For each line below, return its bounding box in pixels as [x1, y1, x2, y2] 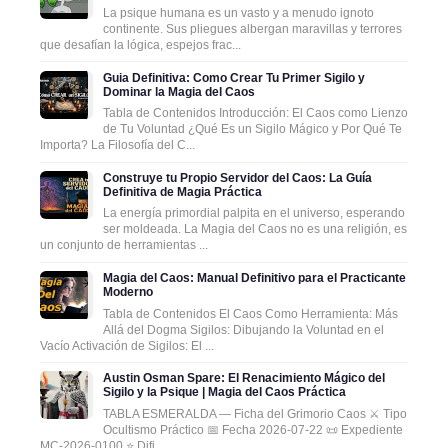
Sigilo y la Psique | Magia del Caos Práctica [102, 385, 346, 400]
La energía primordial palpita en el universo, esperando [102, 206, 405, 221]
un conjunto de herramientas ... [40, 238, 208, 253]
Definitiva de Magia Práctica [102, 185, 262, 199]
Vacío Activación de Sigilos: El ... [40, 338, 214, 353]
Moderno [102, 285, 153, 300]
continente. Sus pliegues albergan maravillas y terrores [102, 22, 402, 37]
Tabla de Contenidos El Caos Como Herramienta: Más [102, 306, 398, 321]
